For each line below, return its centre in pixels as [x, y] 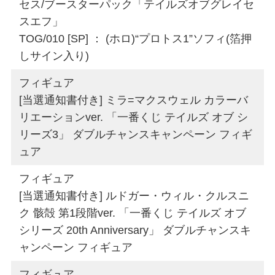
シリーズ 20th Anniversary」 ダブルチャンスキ [135, 230]
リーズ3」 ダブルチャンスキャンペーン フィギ [136, 134]
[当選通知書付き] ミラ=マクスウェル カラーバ [134, 100]
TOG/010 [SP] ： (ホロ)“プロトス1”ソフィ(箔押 [136, 38]
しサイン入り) [54, 56]
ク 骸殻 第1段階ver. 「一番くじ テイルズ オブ [133, 213]
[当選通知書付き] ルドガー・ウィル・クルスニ [134, 196]
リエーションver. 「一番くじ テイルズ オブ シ [134, 117]
